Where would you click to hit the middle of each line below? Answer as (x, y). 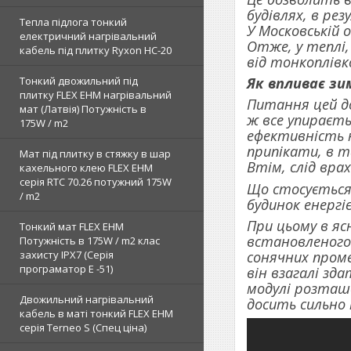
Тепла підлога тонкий (73, 22)
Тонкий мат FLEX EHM (72, 226)
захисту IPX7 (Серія (67, 255)
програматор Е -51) (66, 269)
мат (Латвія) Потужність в (83, 109)
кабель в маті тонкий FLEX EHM (96, 313)
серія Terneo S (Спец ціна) (83, 327)
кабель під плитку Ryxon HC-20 (96, 50)
